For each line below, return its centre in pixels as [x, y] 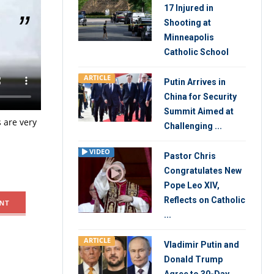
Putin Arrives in [195, 82]
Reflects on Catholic [205, 200]
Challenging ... [193, 126]
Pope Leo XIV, [192, 185]
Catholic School [196, 52]
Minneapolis [189, 37]
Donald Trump [193, 259]
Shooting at [187, 23]
